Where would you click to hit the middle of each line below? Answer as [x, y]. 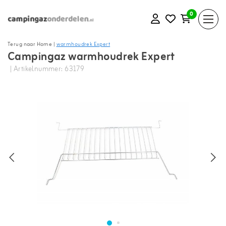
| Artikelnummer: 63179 [47, 69]
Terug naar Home [30, 44]
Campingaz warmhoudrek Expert [91, 57]
